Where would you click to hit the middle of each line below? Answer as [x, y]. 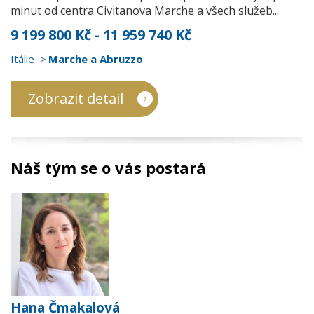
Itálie [22, 59]
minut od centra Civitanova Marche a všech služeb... [145, 11]
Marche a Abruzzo [96, 59]
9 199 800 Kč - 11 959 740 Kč [101, 35]
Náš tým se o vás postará [108, 168]
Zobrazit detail [76, 98]
